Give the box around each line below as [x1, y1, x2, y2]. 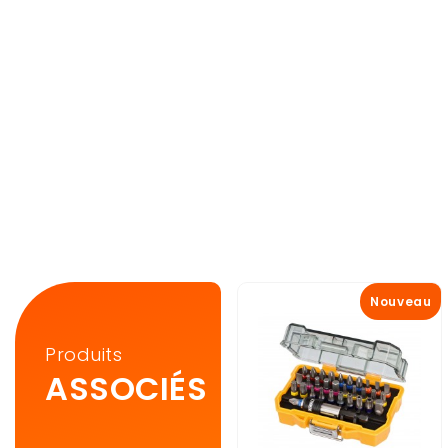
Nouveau [370, 293, 432, 311]
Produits [45, 342, 123, 368]
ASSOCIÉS [45, 366, 208, 412]
